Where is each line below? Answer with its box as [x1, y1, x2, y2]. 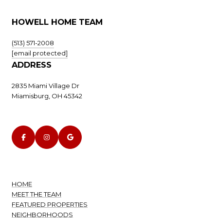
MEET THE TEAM [12, 190, 61, 198]
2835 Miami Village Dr [12, 82, 79, 90]
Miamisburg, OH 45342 [12, 92, 82, 100]
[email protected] [12, 49, 68, 57]
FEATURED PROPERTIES [12, 200, 88, 208]
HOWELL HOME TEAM [12, 17, 103, 27]
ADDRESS [12, 60, 52, 70]
